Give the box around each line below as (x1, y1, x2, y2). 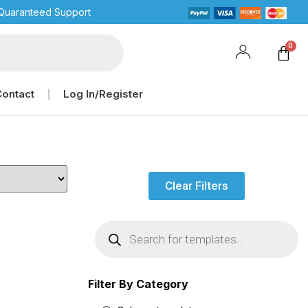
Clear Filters (164, 179, 228, 192)
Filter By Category (87, 277, 188, 291)
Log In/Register (63, 87, 143, 100)
